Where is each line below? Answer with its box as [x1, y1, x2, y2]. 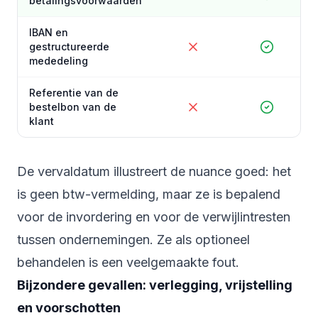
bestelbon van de [29, 101, 116, 114]
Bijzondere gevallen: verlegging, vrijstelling [17, 278, 292, 293]
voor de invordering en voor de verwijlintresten [17, 209, 290, 225]
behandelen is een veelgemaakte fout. [17, 255, 239, 270]
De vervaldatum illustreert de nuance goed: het [17, 164, 291, 180]
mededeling [29, 55, 88, 67]
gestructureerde [29, 40, 109, 53]
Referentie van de [29, 87, 119, 99]
